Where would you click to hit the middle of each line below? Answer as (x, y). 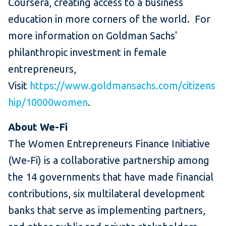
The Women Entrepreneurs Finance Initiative (109, 144)
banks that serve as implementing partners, (107, 210)
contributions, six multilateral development (106, 194)
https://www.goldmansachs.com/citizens (123, 86)
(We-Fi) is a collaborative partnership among (109, 160)
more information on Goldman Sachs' (93, 36)
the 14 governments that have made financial (111, 177)
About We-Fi (38, 127)
